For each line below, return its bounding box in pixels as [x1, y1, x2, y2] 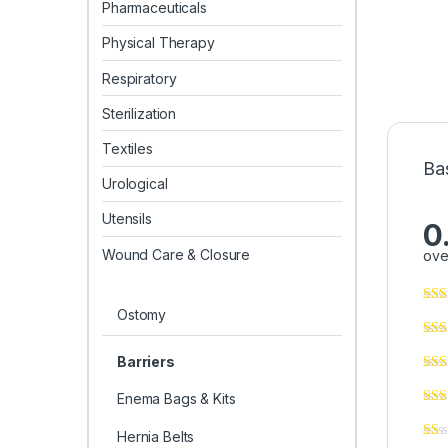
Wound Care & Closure [102, 245, 251, 263]
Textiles [102, 140, 153, 158]
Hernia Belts [116, 427, 195, 445]
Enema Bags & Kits [116, 390, 236, 408]
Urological [102, 175, 168, 193]
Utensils [102, 210, 152, 228]
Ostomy [116, 305, 167, 323]
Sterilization [102, 104, 177, 122]
